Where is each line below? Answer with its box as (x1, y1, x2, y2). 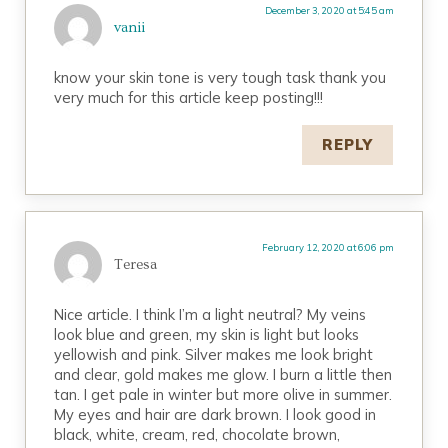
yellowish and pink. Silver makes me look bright (54, 344, 374, 364)
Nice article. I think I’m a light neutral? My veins (54, 304, 367, 324)
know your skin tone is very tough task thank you (54, 68, 387, 88)
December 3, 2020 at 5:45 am (264, 5, 394, 17)
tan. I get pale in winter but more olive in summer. (54, 384, 393, 404)
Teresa (114, 255, 158, 273)
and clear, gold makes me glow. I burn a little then (54, 364, 393, 384)
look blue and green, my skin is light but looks (54, 324, 360, 344)
